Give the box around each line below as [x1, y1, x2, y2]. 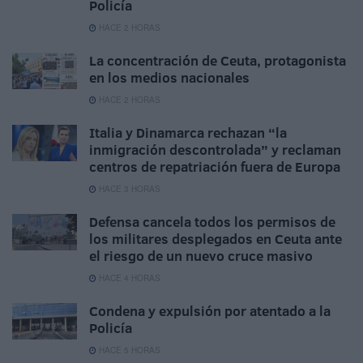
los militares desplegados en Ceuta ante [89, 228, 342, 248]
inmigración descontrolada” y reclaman [89, 139, 341, 159]
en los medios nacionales [89, 67, 250, 87]
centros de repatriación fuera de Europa [89, 156, 340, 176]
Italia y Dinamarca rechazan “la [89, 122, 287, 142]
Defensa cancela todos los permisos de [89, 211, 335, 231]
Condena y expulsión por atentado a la [89, 301, 331, 320]
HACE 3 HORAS [96, 182, 160, 194]
